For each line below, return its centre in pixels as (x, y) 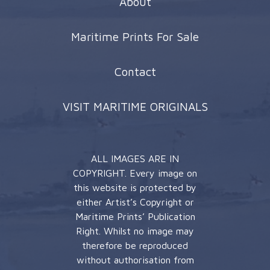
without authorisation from (135, 259)
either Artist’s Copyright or (135, 202)
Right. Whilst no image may (135, 231)
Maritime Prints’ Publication (135, 216)
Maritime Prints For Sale (135, 36)
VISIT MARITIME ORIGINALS (135, 106)
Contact (135, 71)
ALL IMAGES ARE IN (135, 158)
